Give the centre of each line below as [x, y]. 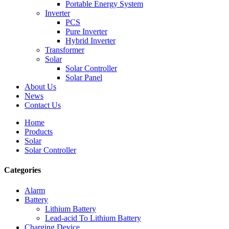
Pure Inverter [86, 31]
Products [39, 132]
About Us [40, 87]
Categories [22, 170]
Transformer [65, 50]
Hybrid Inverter [90, 41]
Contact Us [43, 105]
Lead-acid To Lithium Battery [93, 218]
